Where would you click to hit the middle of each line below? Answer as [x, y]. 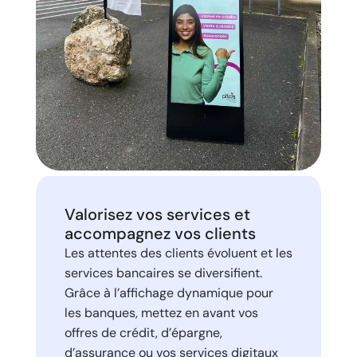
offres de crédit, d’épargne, [143, 332]
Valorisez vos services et [157, 214]
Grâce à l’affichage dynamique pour [169, 292]
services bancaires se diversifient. [163, 273]
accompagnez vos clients [160, 233]
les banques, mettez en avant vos [161, 312]
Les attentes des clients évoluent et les [178, 253]
